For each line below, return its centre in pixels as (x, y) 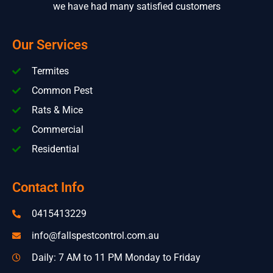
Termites (50, 71)
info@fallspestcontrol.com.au (95, 236)
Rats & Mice (57, 110)
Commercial (57, 130)
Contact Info (48, 188)
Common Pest (62, 91)
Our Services (50, 45)
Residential (55, 149)
